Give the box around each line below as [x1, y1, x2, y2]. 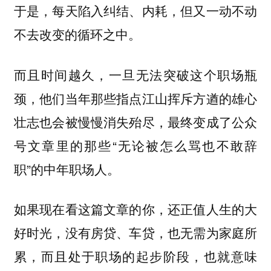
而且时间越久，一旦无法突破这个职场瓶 [13, 65, 258, 83]
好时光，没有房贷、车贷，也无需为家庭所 [13, 223, 258, 242]
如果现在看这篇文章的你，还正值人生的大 [13, 200, 258, 218]
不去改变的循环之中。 [13, 25, 141, 44]
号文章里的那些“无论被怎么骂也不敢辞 [13, 135, 258, 154]
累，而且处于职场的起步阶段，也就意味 [13, 247, 258, 266]
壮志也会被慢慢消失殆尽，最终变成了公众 [13, 112, 258, 131]
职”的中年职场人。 [13, 159, 120, 178]
